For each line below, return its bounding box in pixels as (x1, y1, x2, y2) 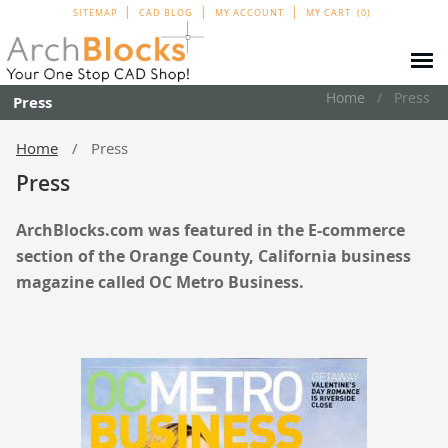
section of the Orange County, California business (16, 244, 411, 267)
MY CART (306, 6, 352, 19)
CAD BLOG (138, 6, 193, 19)
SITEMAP (72, 6, 117, 19)
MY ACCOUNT (215, 6, 285, 19)
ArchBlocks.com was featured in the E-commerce (16, 218, 405, 241)
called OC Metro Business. (98, 270, 304, 293)
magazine (16, 270, 98, 293)
